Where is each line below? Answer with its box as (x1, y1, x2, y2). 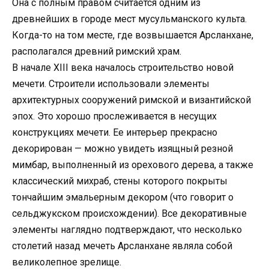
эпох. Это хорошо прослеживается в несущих (12, 110, 217, 122)
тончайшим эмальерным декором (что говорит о (12, 191, 234, 203)
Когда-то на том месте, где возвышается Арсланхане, (12, 29, 253, 41)
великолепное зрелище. (12, 256, 121, 268)
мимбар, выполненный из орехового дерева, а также (12, 159, 253, 171)
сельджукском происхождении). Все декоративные (12, 207, 247, 219)
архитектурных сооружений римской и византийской (12, 94, 251, 106)
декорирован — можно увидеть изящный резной (12, 142, 233, 154)
